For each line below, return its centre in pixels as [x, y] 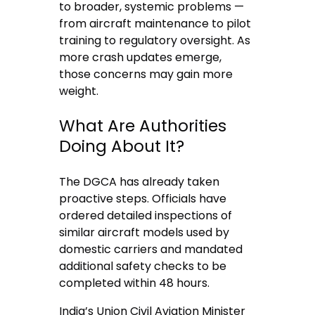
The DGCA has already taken [140, 181]
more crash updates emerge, [141, 58]
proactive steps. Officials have [143, 198]
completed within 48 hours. [135, 283]
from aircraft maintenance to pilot [155, 24]
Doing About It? [122, 147]
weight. [79, 91]
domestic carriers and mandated [151, 249]
